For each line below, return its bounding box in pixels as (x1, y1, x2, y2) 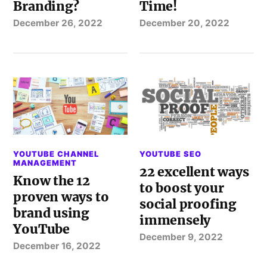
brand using (13, 204, 89, 221)
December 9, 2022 (139, 231, 223, 243)
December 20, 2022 (139, 17, 230, 29)
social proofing (139, 195, 236, 212)
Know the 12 (13, 172, 91, 189)
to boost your (139, 179, 224, 196)
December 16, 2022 (13, 240, 101, 252)
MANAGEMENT (13, 158, 77, 167)
